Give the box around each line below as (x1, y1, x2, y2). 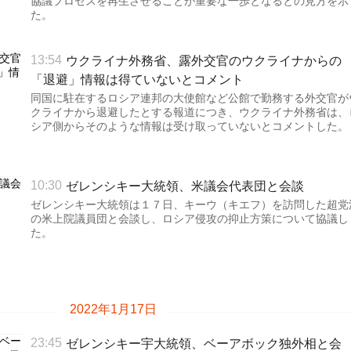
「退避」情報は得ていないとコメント (31, 70, 244, 88)
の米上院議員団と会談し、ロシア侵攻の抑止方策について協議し (31, 212, 349, 225)
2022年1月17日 (69, 302, 157, 316)
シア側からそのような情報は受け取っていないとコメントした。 (31, 119, 349, 132)
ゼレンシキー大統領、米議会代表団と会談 (66, 176, 304, 194)
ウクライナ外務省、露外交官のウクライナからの (66, 51, 342, 69)
